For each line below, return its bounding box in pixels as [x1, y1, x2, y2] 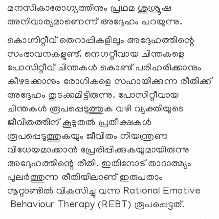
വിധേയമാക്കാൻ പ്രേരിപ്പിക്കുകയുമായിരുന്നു [7, 145, 190, 156]
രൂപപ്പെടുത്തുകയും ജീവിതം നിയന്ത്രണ [7, 131, 168, 142]
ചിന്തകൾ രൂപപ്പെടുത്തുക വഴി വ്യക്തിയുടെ [7, 104, 184, 115]
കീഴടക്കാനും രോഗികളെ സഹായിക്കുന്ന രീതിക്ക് [7, 76, 212, 88]
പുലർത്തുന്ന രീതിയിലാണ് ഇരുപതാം [7, 172, 163, 183]
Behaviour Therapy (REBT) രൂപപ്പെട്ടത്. [7, 199, 188, 211]
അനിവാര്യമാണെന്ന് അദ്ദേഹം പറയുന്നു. [7, 17, 185, 28]
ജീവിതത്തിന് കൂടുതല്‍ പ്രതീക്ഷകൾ [7, 117, 152, 129]
